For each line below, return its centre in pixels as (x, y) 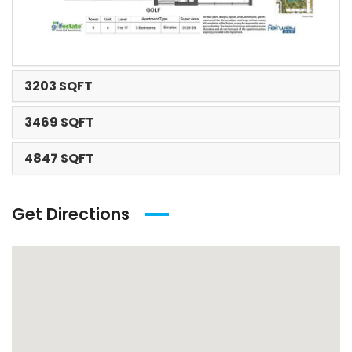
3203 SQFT (59, 86)
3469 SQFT (59, 122)
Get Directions (71, 214)
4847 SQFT (59, 158)
